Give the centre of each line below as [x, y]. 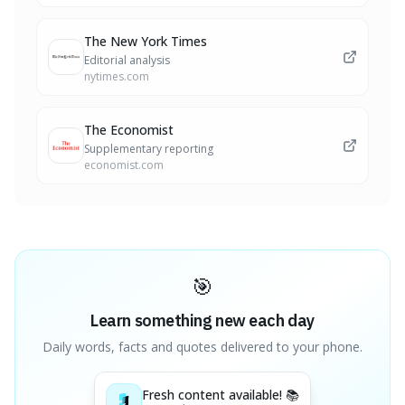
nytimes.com [117, 76]
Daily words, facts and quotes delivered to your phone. [202, 347]
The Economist [129, 130]
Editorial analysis [127, 60]
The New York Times [146, 41]
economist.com [124, 165]
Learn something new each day [202, 320]
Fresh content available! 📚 [221, 394]
